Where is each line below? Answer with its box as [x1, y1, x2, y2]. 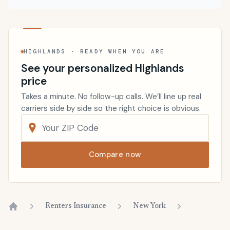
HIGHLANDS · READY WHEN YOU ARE [24, 48, 165, 55]
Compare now [88, 149, 142, 160]
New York [133, 202, 166, 210]
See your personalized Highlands [21, 61, 184, 75]
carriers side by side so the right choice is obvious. [21, 103, 201, 113]
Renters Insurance [45, 202, 106, 210]
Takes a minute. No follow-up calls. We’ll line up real [21, 91, 201, 102]
